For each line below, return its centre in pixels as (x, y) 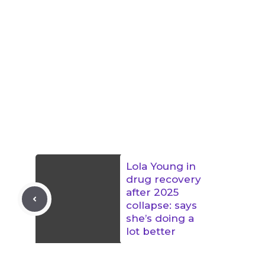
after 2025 (152, 193)
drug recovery (164, 180)
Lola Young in (161, 167)
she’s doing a (160, 219)
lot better (151, 232)
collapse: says (161, 206)
